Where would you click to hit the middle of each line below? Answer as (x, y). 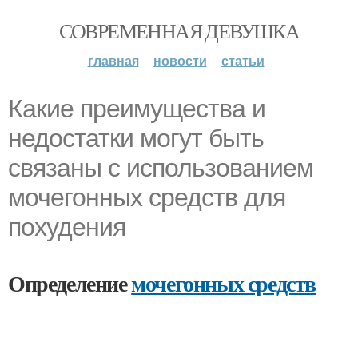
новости (180, 60)
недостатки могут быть (136, 138)
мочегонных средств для (147, 197)
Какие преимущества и (137, 109)
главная (113, 60)
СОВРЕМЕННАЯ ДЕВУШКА (179, 30)
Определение (70, 283)
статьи (243, 60)
